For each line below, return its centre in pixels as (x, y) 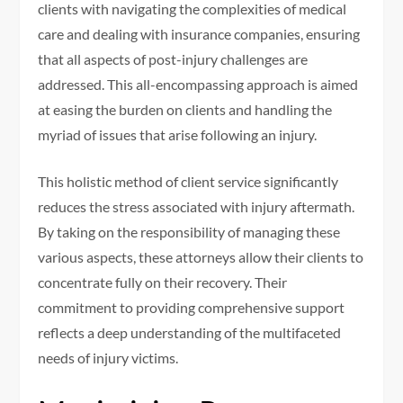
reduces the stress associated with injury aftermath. (197, 207)
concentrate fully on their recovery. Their (163, 282)
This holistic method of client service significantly (188, 182)
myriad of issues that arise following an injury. (178, 135)
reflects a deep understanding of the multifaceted (190, 333)
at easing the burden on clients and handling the (185, 110)
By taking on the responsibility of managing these (189, 232)
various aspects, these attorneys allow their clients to (201, 257)
